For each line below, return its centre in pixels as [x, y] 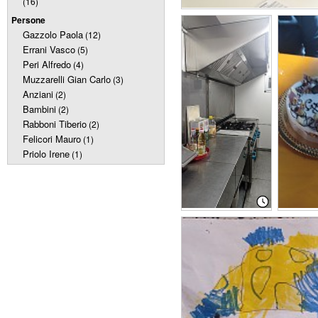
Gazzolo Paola [53, 34]
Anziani [38, 94]
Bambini [39, 109]
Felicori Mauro [52, 139]
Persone [28, 20]
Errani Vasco [49, 49]
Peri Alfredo [47, 64]
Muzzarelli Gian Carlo [67, 79]
